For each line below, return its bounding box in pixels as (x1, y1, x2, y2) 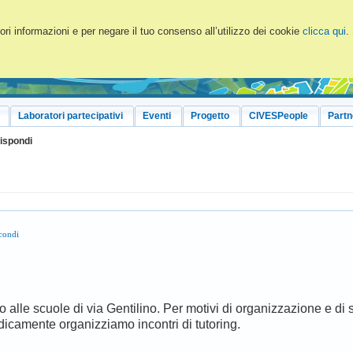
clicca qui (302, 25, 346, 37)
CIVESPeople (249, 110, 308, 121)
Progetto (191, 110, 229, 121)
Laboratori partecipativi (18, 110, 123, 121)
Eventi (143, 110, 171, 121)
